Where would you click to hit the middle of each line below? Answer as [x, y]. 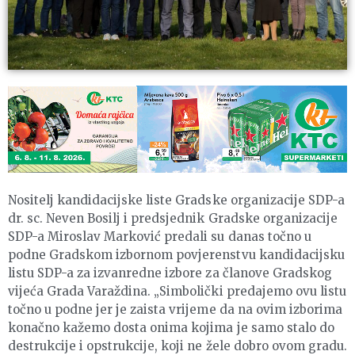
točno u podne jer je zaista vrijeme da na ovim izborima [175, 310]
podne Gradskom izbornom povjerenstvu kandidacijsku [176, 255]
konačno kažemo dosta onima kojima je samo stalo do [171, 328]
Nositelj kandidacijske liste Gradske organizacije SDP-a [176, 200]
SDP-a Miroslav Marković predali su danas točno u [160, 237]
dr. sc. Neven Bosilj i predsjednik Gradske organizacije [173, 219]
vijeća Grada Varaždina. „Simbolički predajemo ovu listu [177, 292]
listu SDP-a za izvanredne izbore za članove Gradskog [170, 273]
